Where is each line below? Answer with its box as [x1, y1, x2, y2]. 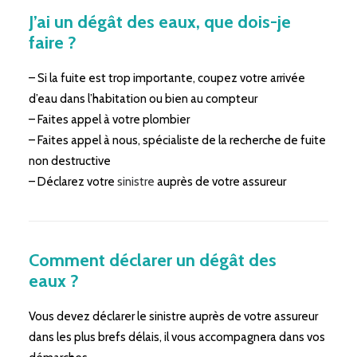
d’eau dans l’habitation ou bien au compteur [29, 92, 257, 106]
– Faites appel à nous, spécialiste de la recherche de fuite [29, 133, 326, 147]
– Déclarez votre [29, 175, 117, 189]
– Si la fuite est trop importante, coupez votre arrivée [29, 71, 305, 85]
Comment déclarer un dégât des [29, 249, 277, 271]
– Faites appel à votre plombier [29, 112, 190, 127]
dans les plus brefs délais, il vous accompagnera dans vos [29, 330, 325, 344]
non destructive [29, 154, 111, 168]
